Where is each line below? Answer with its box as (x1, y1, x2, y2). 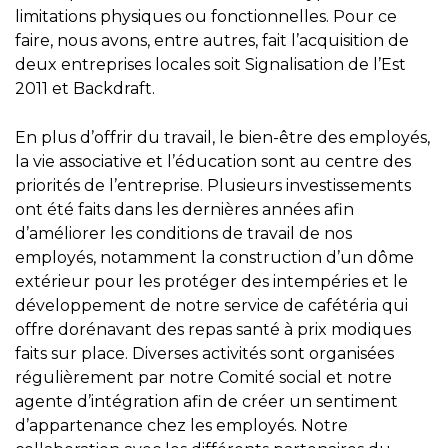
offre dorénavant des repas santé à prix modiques (15, 320, 411, 340)
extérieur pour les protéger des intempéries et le (15, 272, 408, 292)
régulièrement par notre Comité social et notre (15, 368, 392, 388)
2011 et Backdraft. (15, 79, 155, 99)
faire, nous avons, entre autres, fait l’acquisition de (15, 31, 409, 51)
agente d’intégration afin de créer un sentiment (15, 392, 398, 412)
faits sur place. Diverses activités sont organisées (15, 344, 394, 364)
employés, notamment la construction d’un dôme (15, 248, 414, 268)
